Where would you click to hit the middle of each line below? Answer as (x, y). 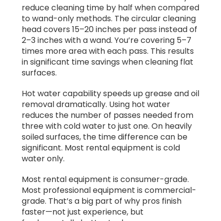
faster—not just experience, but (83, 212)
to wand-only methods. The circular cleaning (109, 18)
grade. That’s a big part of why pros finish (102, 201)
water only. (43, 158)
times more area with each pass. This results (108, 51)
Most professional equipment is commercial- (109, 190)
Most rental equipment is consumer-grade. (105, 179)
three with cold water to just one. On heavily (107, 126)
